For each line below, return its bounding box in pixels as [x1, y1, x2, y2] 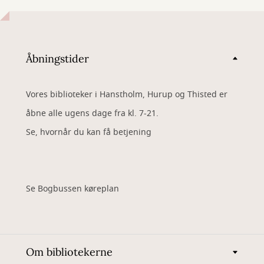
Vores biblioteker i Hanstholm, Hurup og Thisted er [26, 88, 227, 101]
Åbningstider [26, 51, 89, 65]
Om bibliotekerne [26, 245, 113, 259]
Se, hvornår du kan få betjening [26, 126, 151, 138]
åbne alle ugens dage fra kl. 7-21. [26, 107, 161, 120]
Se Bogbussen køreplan [26, 183, 119, 195]
